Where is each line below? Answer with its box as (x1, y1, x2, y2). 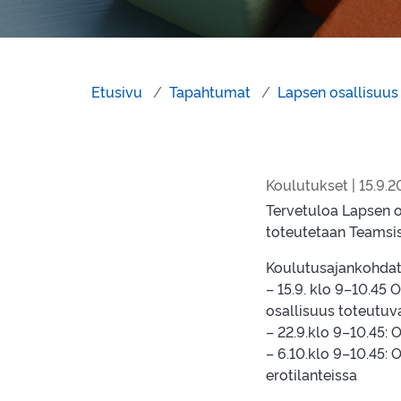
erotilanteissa (266, 364, 357, 384)
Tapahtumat (169, 81, 251, 101)
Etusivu (91, 81, 142, 101)
